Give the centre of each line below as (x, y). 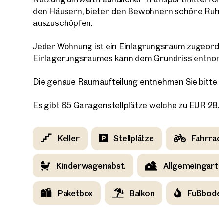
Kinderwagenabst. (91, 166)
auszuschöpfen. (63, 23)
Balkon (142, 193)
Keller (68, 138)
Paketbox (75, 193)
